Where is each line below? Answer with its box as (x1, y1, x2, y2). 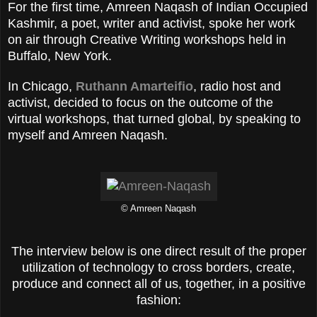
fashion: (136, 293, 181, 308)
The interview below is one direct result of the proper (11, 244, 306, 259)
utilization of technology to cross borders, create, (22, 260, 295, 275)
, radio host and (193, 79, 281, 94)
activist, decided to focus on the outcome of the (8, 96, 273, 110)
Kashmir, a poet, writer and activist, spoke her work (8, 16, 295, 31)
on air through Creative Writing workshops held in (8, 33, 286, 47)
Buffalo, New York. (8, 49, 112, 64)
